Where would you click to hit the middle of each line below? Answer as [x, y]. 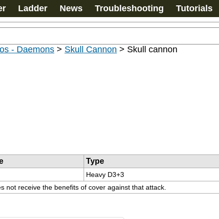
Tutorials [194, 8]
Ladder [33, 8]
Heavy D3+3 [105, 175]
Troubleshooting [129, 8]
